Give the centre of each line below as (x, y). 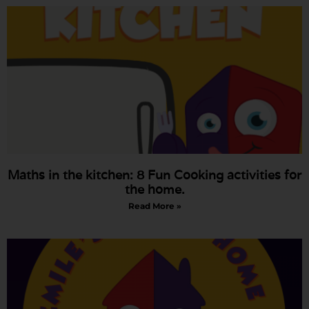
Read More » (154, 206)
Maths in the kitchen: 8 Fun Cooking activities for (154, 175)
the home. (154, 190)
